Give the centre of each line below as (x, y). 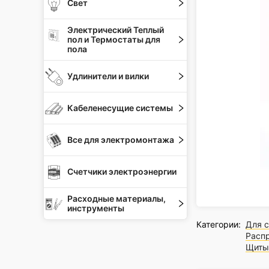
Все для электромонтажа (121, 140)
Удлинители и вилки (108, 76)
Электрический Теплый (116, 30)
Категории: (219, 225)
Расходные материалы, (116, 199)
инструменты (96, 208)
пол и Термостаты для (114, 40)
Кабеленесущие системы (120, 108)
